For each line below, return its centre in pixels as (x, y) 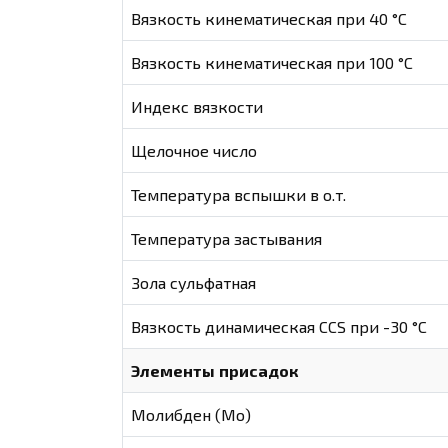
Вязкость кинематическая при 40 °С (269, 19)
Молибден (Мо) (191, 415)
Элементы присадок (215, 371)
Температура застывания (227, 239)
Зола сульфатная (194, 283)
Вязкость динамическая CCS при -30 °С (279, 327)
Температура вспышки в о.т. (239, 195)
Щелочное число (194, 151)
